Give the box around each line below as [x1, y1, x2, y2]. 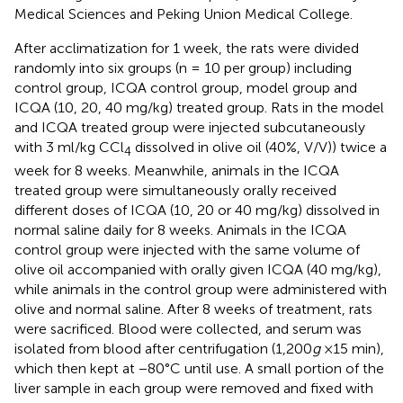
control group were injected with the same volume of [14, 241, 360, 259]
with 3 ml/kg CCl [14, 139, 124, 157]
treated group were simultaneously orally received [14, 182, 336, 200]
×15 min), [320, 340, 384, 358]
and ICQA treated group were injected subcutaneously [14, 119, 365, 137]
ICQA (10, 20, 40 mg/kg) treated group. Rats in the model [14, 99, 384, 117]
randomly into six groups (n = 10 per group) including [14, 59, 352, 77]
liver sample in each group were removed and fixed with [14, 380, 373, 398]
